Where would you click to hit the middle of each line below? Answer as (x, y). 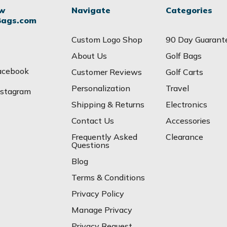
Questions (91, 145)
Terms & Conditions (108, 177)
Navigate (91, 10)
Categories (189, 10)
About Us (89, 55)
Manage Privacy (102, 210)
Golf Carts (184, 72)
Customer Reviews (107, 72)
